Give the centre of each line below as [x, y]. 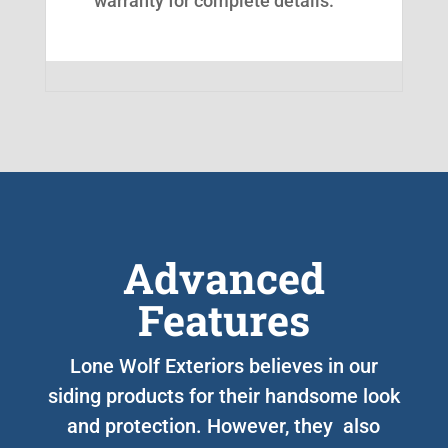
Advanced [223, 277]
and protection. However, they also [224, 425]
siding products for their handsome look [223, 395]
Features [223, 319]
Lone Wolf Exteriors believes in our [223, 365]
